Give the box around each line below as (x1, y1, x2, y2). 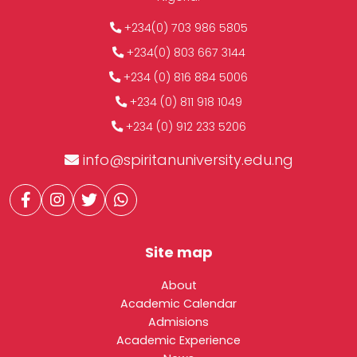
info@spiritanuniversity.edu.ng (82, 150, 293, 171)
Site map (144, 242, 213, 263)
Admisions (148, 314, 209, 331)
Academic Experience (116, 332, 241, 349)
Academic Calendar (120, 296, 237, 312)
